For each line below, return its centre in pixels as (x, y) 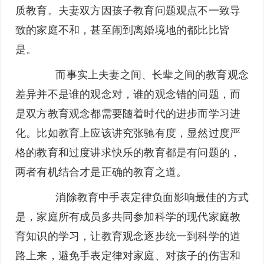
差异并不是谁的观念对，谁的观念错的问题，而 (128, 94)
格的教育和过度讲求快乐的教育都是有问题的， (128, 152)
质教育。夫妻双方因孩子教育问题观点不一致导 (128, 10)
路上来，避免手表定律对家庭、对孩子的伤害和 (128, 255)
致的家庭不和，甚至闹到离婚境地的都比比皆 (123, 29)
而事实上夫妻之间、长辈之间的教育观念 (141, 74)
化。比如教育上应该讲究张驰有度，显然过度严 (128, 133)
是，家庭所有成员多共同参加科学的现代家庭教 (128, 216)
